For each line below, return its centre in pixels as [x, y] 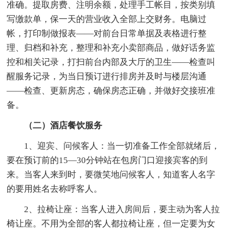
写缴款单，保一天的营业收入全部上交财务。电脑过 [107, 19]
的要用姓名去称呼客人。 [55, 189]
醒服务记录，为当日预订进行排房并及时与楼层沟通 [107, 76]
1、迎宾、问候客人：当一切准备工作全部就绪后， [113, 146]
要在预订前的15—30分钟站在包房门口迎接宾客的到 [107, 160]
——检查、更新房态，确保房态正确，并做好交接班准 [111, 90]
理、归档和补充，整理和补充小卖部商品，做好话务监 [111, 48]
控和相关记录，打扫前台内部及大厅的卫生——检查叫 [111, 62]
